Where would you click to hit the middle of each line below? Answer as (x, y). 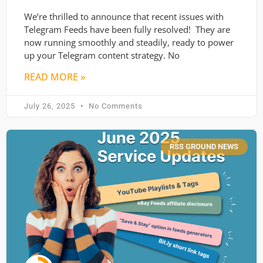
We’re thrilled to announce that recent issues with (124, 16)
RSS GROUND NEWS (204, 147)
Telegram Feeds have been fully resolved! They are (127, 29)
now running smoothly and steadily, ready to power (129, 42)
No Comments (114, 106)
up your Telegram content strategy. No (102, 55)
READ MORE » (55, 77)
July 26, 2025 (51, 106)
